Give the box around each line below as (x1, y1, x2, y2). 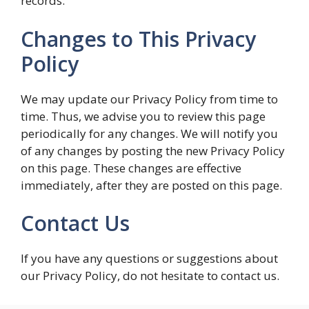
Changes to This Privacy (21, 24, 256, 53)
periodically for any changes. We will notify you (21, 125, 278, 141)
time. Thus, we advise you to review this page (21, 108, 266, 124)
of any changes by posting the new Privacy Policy (21, 142, 285, 159)
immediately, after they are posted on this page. (21, 177, 282, 193)
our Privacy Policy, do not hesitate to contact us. (21, 268, 279, 283)
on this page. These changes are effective (21, 159, 241, 176)
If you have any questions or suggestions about (21, 250, 278, 266)
